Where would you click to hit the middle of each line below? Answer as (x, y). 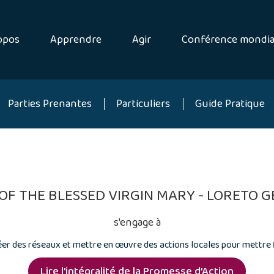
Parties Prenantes (50, 104)
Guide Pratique (230, 104)
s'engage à (137, 223)
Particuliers (143, 104)
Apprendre (76, 40)
